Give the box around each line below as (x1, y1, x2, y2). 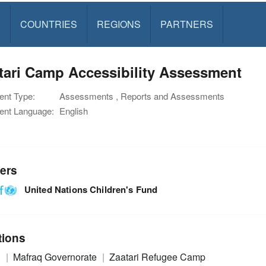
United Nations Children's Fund (24, 182, 158, 196)
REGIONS (96, 17, 141, 31)
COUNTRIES (20, 17, 77, 31)
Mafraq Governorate (12, 250, 99, 264)
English (59, 104, 88, 117)
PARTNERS (160, 17, 213, 31)
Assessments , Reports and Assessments (59, 90, 224, 102)
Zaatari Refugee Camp (109, 250, 206, 264)
